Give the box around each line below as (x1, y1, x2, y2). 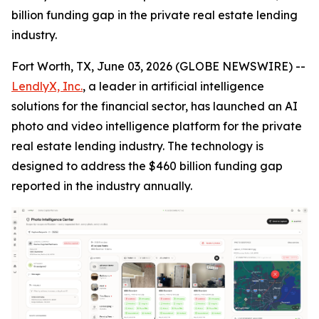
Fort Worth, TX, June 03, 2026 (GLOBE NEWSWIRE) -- (11, 59, 305, 73)
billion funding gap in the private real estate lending (11, 8, 298, 22)
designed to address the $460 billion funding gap (11, 159, 283, 173)
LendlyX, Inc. (11, 79, 83, 93)
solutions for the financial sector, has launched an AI (11, 99, 298, 113)
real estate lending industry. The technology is (11, 139, 263, 153)
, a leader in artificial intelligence (83, 79, 264, 93)
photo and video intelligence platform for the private (11, 119, 302, 133)
